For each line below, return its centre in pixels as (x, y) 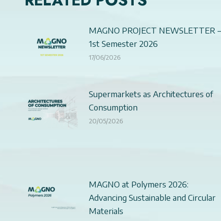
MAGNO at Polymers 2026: (139, 184)
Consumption (113, 107)
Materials (106, 210)
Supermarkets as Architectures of (151, 93)
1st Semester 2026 (123, 43)
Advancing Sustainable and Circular (152, 197)
